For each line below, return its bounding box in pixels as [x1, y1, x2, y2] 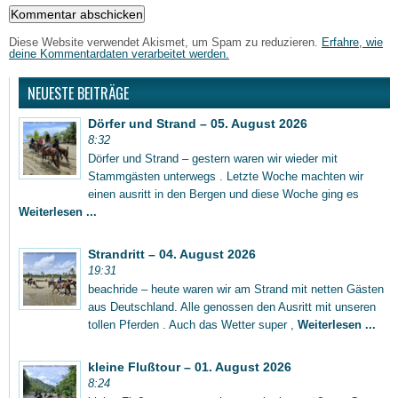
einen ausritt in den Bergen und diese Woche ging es [88, 187, 359, 201]
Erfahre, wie [322, 35, 383, 49]
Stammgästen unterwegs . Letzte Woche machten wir [88, 169, 363, 183]
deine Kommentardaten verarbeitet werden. [9, 46, 229, 60]
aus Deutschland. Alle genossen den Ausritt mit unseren [88, 299, 376, 314]
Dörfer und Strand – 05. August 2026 [88, 115, 307, 131]
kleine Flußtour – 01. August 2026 [88, 359, 291, 374]
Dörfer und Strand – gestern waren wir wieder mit [88, 151, 338, 165]
